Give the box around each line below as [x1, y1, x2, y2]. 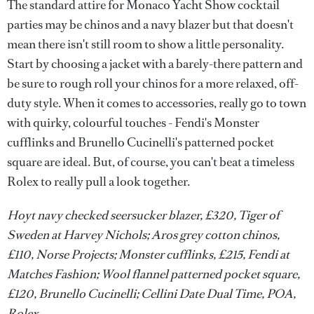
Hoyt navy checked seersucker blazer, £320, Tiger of [7, 207, 280, 224]
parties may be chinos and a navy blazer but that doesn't [7, 16, 294, 34]
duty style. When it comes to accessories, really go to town [7, 95, 306, 112]
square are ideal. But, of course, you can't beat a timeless [7, 153, 294, 171]
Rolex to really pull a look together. [7, 173, 190, 191]
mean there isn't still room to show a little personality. [7, 36, 284, 53]
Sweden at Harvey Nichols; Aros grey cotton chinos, [7, 226, 280, 244]
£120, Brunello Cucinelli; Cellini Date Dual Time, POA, [7, 285, 296, 303]
